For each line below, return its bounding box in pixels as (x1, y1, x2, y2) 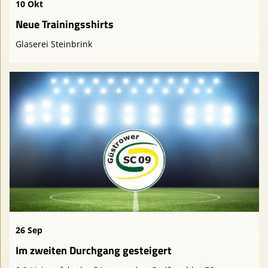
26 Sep (16, 224, 42, 236)
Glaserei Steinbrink (16, 38, 92, 50)
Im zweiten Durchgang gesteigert (16, 242, 172, 259)
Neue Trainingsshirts (16, 16, 114, 32)
